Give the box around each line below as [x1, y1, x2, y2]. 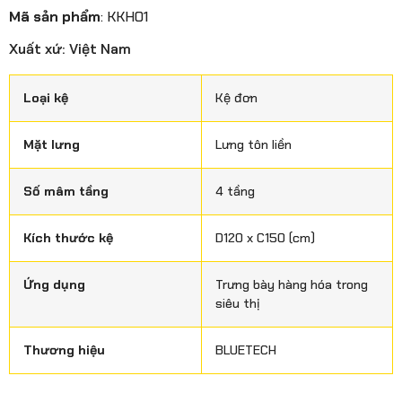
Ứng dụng [23, 275, 85, 293]
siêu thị [215, 294, 260, 311]
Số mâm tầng [23, 182, 109, 199]
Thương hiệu [23, 341, 105, 358]
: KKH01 [100, 6, 148, 26]
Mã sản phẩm [9, 6, 100, 26]
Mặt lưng [23, 135, 80, 153]
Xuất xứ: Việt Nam [9, 39, 131, 58]
